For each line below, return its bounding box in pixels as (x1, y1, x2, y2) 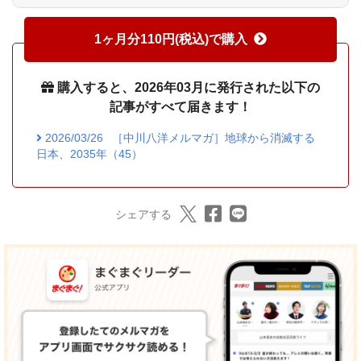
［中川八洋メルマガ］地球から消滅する (112, 131, 316, 145)
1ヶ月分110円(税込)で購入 (94, 32, 247, 47)
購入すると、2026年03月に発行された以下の (54, 81, 320, 95)
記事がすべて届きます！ (110, 100, 251, 114)
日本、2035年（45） (35, 147, 143, 161)
